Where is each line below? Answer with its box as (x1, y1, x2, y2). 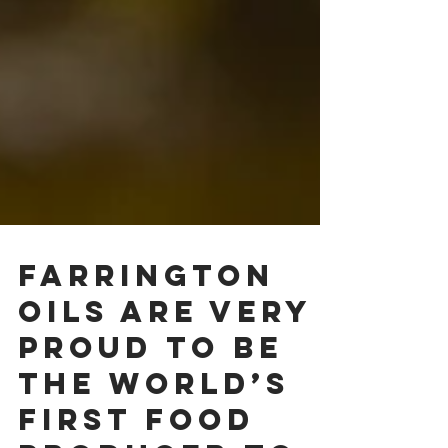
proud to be (18, 373, 283, 410)
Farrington (18, 301, 275, 338)
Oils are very (18, 337, 311, 374)
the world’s (18, 409, 290, 446)
